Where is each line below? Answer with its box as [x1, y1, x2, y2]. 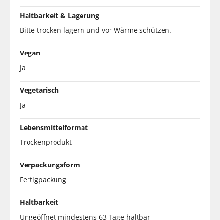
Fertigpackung [20, 174, 66, 184]
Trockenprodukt [20, 137, 72, 147]
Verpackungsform [20, 160, 80, 169]
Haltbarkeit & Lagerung [20, 10, 99, 20]
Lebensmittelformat [20, 122, 88, 132]
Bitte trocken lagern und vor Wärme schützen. [20, 25, 171, 35]
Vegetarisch [20, 85, 59, 95]
